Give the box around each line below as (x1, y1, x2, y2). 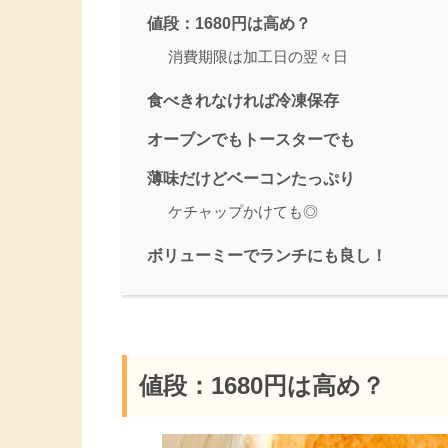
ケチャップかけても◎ (168, 203, 318, 221)
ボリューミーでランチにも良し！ (147, 246, 387, 265)
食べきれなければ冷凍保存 (147, 91, 339, 110)
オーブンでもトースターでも (147, 130, 355, 149)
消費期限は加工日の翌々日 (168, 48, 348, 66)
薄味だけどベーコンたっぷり (147, 169, 355, 188)
